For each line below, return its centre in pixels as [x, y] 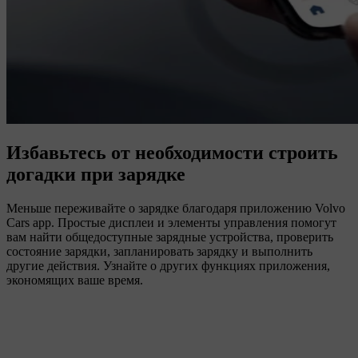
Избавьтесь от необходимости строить [172, 153]
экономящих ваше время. [75, 280]
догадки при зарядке [96, 175]
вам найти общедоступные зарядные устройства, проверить [170, 237]
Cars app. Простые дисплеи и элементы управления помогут [171, 223]
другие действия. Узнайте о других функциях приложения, [168, 266]
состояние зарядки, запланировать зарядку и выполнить [159, 252]
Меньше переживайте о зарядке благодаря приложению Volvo [176, 209]
